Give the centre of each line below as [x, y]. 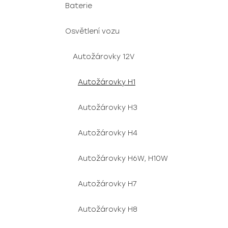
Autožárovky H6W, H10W [123, 159]
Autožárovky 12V [104, 57]
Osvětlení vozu [92, 31]
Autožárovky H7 [107, 184]
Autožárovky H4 [108, 133]
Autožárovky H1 [107, 82]
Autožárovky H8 [108, 209]
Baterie [79, 6]
